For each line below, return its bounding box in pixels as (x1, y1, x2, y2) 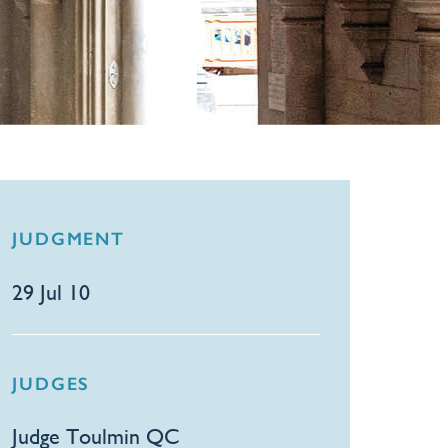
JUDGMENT (12, 228, 125, 251)
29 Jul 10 (12, 279, 91, 305)
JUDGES (12, 372, 91, 395)
